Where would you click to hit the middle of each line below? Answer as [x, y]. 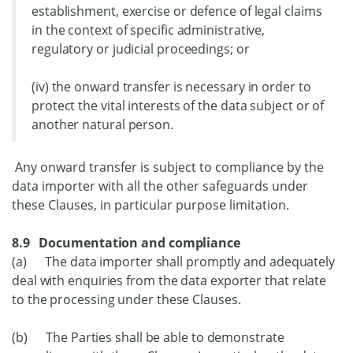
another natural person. [102, 124]
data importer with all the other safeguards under [160, 186]
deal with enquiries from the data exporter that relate [169, 281]
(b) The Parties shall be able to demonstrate [148, 337]
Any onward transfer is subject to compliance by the [169, 167]
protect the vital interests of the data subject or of [178, 106]
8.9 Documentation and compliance [126, 243]
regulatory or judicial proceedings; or [141, 49]
